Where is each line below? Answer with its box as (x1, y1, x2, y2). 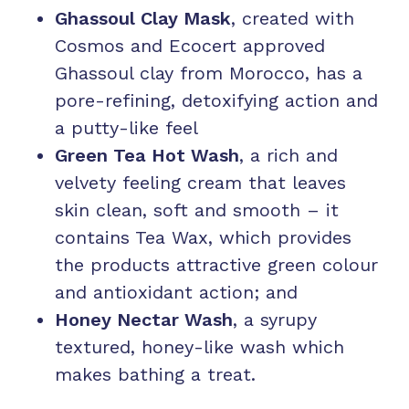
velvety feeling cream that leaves (55, 171, 346, 194)
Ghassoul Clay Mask (55, 6, 231, 29)
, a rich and (239, 143, 338, 166)
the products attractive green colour (55, 253, 378, 276)
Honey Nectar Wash (55, 308, 233, 330)
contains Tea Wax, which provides (55, 225, 351, 248)
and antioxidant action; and (55, 280, 298, 303)
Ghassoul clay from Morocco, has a (55, 61, 362, 84)
